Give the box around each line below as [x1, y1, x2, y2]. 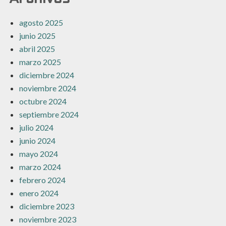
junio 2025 [19, 31, 55, 40]
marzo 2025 [19, 57, 61, 67]
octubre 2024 [19, 96, 67, 106]
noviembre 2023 [19, 214, 76, 224]
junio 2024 [19, 136, 55, 145]
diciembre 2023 [19, 201, 74, 211]
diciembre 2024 [19, 70, 74, 80]
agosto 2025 [19, 18, 63, 27]
